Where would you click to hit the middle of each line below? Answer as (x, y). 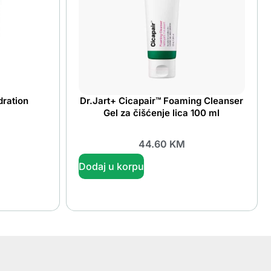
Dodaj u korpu (111, 166)
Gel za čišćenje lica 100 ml (162, 113)
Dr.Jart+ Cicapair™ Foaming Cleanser (162, 100)
